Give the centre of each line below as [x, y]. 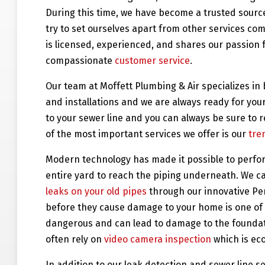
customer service [153, 61]
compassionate [80, 61]
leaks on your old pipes [96, 192]
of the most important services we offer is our [147, 134]
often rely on [75, 240]
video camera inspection [158, 240]
